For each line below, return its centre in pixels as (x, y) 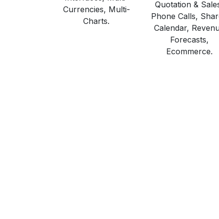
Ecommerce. (189, 52)
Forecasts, (189, 40)
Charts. (96, 21)
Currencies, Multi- (96, 10)
